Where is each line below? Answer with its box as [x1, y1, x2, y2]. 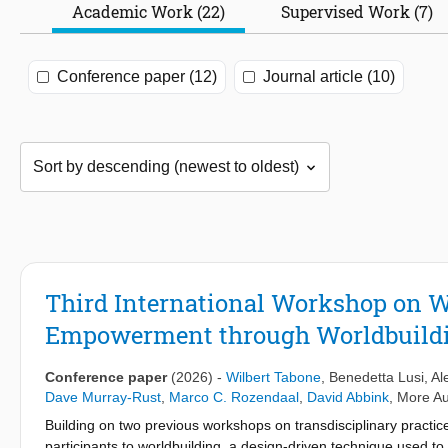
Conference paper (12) [57, 68, 217, 86]
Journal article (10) [263, 68, 395, 86]
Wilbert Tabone [226, 369, 321, 386]
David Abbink [307, 389, 389, 406]
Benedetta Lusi [329, 369, 424, 386]
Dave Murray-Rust [45, 389, 161, 406]
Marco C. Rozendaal [169, 389, 299, 406]
